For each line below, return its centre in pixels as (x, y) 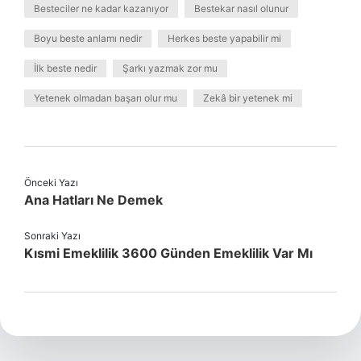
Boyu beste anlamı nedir (88, 38)
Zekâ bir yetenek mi (248, 98)
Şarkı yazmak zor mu (170, 68)
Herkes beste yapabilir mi (224, 38)
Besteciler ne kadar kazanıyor (101, 8)
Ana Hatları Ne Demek (93, 200)
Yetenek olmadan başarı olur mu (106, 98)
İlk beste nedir (65, 68)
